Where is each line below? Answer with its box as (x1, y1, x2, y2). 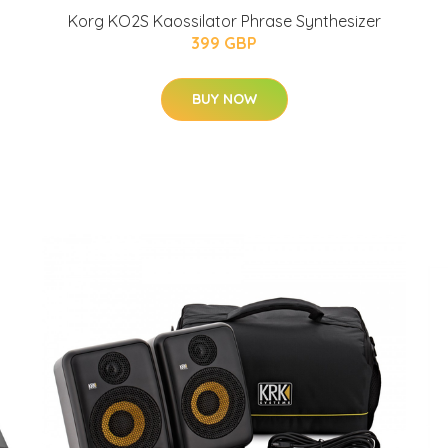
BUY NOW (191, 90, 257, 108)
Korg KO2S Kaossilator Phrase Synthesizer (67, 11, 381, 31)
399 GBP (191, 33, 257, 53)
